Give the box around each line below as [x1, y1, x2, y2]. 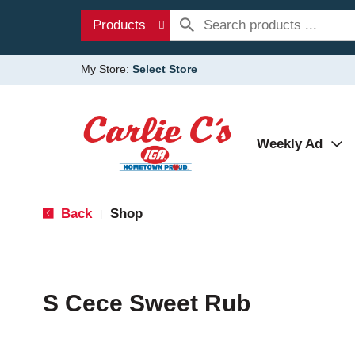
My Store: [81, 63, 132, 75]
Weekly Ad [257, 136, 323, 151]
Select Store [132, 63, 197, 75]
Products [93, 17, 146, 32]
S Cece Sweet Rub [42, 290, 250, 316]
